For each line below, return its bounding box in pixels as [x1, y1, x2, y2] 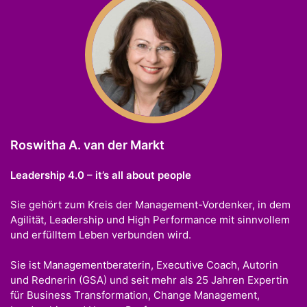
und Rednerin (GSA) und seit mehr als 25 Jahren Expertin [10, 273, 288, 287]
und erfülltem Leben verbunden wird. [10, 228, 191, 241]
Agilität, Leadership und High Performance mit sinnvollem [10, 212, 290, 226]
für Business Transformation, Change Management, [10, 288, 260, 302]
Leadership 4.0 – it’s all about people [10, 168, 191, 182]
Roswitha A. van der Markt [10, 137, 164, 152]
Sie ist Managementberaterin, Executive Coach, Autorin [10, 258, 278, 272]
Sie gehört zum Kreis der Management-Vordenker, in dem [10, 197, 291, 211]
